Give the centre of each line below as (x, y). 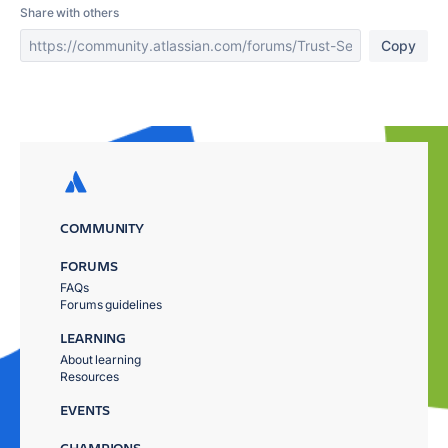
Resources (90, 376)
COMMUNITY (102, 227)
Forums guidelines (111, 304)
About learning (100, 359)
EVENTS (85, 409)
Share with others (69, 12)
